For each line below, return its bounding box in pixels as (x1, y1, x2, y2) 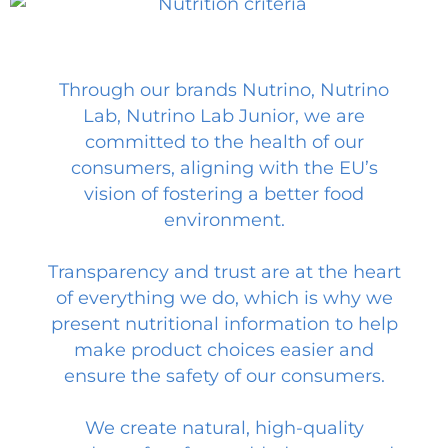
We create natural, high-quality (84, 416, 364, 439)
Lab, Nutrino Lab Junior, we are (83, 104, 365, 127)
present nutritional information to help (50, 312, 398, 335)
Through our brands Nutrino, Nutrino (59, 78, 389, 101)
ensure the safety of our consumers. (63, 364, 385, 387)
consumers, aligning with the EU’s (70, 156, 378, 179)
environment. (163, 208, 285, 231)
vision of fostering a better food (84, 182, 364, 205)
